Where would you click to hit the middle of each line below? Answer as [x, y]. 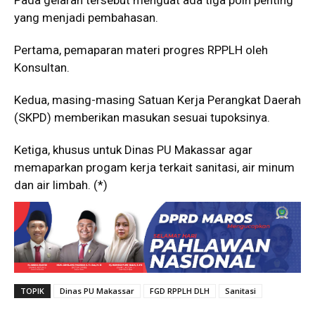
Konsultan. [42, 68]
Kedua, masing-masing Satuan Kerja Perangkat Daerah [157, 100]
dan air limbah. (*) [61, 185]
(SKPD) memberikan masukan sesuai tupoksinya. [142, 118]
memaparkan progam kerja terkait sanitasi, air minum [154, 168]
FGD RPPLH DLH [180, 291]
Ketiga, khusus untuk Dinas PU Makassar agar [133, 150]
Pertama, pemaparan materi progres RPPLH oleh [141, 50]
